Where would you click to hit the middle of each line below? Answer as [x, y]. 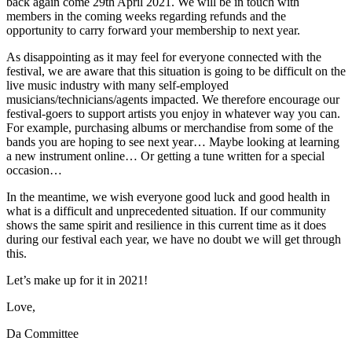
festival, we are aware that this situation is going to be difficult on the [176, 71]
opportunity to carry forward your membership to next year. [153, 30]
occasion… [34, 170]
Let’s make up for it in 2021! [77, 280]
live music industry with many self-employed [117, 85]
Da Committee [42, 333]
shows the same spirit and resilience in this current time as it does [166, 225]
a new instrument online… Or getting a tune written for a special [165, 156]
